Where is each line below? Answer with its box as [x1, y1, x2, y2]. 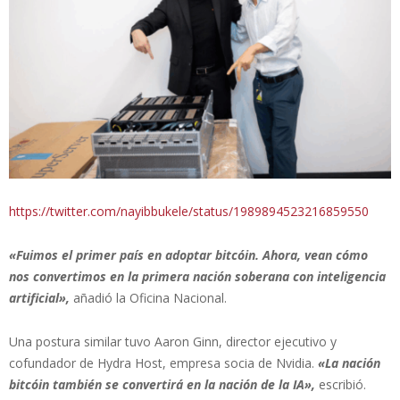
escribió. [315, 375, 366, 393]
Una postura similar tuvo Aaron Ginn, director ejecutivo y [9, 332, 337, 350]
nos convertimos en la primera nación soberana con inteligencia [9, 267, 386, 285]
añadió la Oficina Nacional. [70, 288, 227, 306]
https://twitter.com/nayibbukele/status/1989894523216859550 [9, 202, 369, 220]
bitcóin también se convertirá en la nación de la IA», [9, 375, 315, 393]
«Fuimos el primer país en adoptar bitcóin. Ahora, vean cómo [9, 246, 368, 263]
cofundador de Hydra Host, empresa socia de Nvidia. [9, 354, 318, 371]
